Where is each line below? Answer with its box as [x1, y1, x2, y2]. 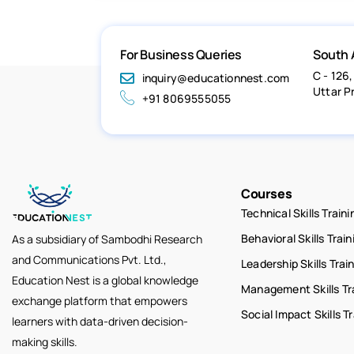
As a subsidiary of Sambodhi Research [12, 231, 202, 247]
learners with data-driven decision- [12, 313, 188, 329]
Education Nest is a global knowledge [12, 272, 198, 288]
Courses [241, 185, 292, 203]
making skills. [12, 333, 77, 349]
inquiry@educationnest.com [141, 70, 290, 86]
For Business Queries [120, 46, 242, 64]
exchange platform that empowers [12, 292, 187, 308]
